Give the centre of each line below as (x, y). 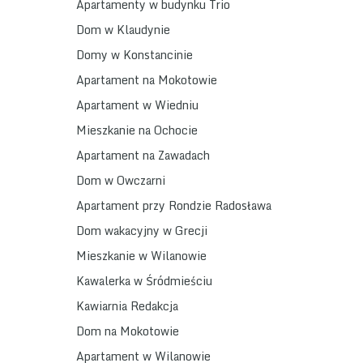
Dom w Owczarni (121, 181)
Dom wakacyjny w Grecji (142, 231)
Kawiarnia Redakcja (127, 306)
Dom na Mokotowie (128, 331)
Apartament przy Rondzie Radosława (174, 206)
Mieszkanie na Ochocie (137, 130)
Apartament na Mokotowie (147, 80)
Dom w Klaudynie (123, 30)
